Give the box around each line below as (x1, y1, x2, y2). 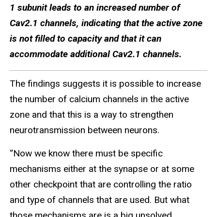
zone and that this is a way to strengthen (10, 108, 173, 120)
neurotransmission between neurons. (10, 124, 159, 136)
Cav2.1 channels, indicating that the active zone (10, 17, 202, 29)
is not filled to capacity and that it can (10, 33, 161, 45)
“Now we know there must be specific (10, 148, 163, 159)
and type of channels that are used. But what (10, 194, 189, 206)
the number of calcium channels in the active (10, 93, 189, 105)
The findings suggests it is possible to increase (10, 77, 201, 89)
